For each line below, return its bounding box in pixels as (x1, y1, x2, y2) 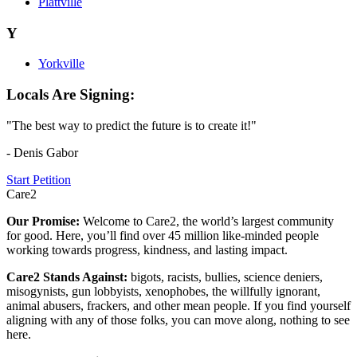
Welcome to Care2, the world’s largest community (83, 214, 334, 228)
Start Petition (6, 172, 71, 186)
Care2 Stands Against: (6, 269, 131, 284)
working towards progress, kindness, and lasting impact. (6, 242, 288, 257)
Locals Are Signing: (6, 86, 135, 104)
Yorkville (38, 57, 84, 71)
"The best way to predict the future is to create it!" (6, 118, 257, 132)
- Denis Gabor (6, 145, 78, 159)
